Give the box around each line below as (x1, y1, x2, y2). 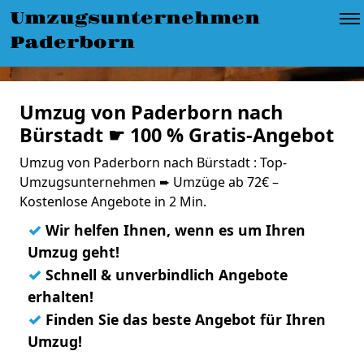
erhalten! (28, 287, 93, 306)
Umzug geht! (28, 242, 119, 262)
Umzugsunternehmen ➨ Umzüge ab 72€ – (19, 173, 279, 191)
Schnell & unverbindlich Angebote (41, 265, 288, 284)
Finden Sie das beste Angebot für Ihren (41, 310, 326, 329)
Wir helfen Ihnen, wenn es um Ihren (41, 220, 305, 240)
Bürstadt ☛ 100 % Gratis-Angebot (19, 122, 334, 148)
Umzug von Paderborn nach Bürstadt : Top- (19, 154, 287, 171)
